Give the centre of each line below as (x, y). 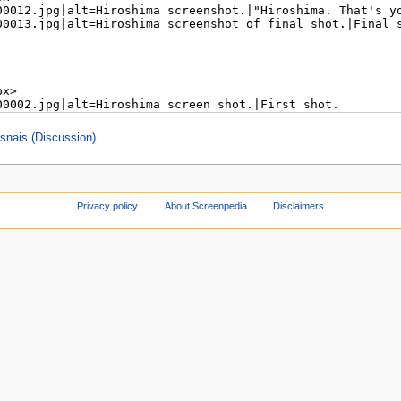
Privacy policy (107, 206)
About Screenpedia (205, 206)
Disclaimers (299, 206)
